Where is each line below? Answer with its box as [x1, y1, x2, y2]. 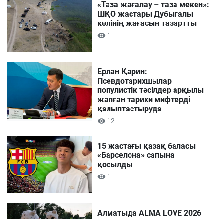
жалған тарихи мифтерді [97, 95, 191, 105]
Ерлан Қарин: [97, 67, 148, 77]
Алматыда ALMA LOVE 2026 [97, 208, 202, 218]
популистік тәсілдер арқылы [97, 86, 204, 95]
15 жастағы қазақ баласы [97, 141, 196, 151]
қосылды [97, 160, 133, 170]
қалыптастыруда [97, 104, 162, 114]
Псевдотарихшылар [97, 76, 172, 86]
